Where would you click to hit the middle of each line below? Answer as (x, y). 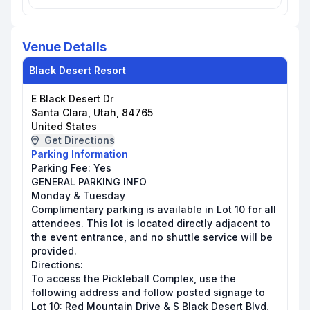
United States (64, 126)
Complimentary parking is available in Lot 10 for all (154, 209)
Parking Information (80, 154)
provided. (54, 251)
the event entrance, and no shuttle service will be (152, 237)
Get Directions (79, 140)
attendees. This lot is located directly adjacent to (151, 223)
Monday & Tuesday (78, 195)
